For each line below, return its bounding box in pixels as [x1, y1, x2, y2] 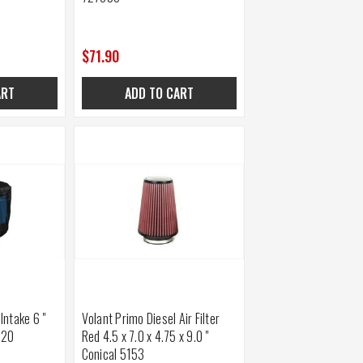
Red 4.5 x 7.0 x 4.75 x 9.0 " [81, 327, 209, 347]
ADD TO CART [124, 83, 194, 104]
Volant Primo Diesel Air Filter [81, 309, 220, 329]
